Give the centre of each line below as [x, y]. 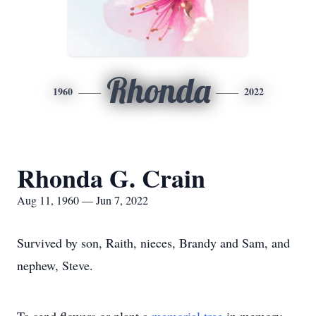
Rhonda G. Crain [111, 178]
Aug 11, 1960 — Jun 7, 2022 [83, 200]
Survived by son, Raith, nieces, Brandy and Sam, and [153, 243]
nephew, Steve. [55, 265]
